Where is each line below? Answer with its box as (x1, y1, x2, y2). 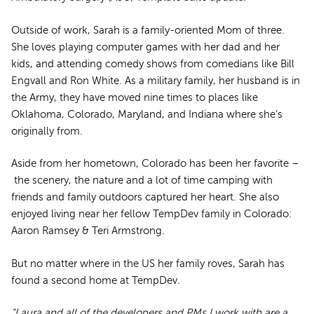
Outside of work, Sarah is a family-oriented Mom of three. (11, 24, 285, 36)
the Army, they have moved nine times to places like (11, 91, 258, 103)
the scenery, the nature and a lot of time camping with (11, 175, 273, 186)
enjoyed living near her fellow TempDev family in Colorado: (11, 208, 292, 220)
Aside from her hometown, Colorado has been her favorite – (11, 158, 299, 170)
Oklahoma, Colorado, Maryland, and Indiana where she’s (11, 108, 282, 120)
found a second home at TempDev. (11, 274, 180, 286)
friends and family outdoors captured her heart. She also (11, 191, 279, 203)
